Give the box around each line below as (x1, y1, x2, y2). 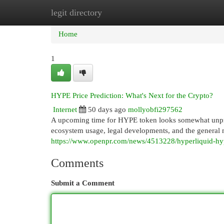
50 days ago (88, 105, 126, 113)
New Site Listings (100, 8, 154, 16)
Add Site (169, 8, 196, 16)
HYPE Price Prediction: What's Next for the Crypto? (51, 91, 213, 99)
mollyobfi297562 (128, 105, 182, 113)
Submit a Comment (51, 179, 114, 187)
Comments (51, 156, 103, 169)
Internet (53, 105, 77, 113)
